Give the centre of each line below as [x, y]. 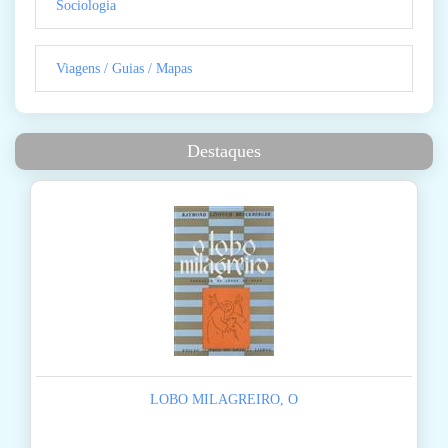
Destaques [224, 151]
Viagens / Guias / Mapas [124, 69]
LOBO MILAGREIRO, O [224, 400]
